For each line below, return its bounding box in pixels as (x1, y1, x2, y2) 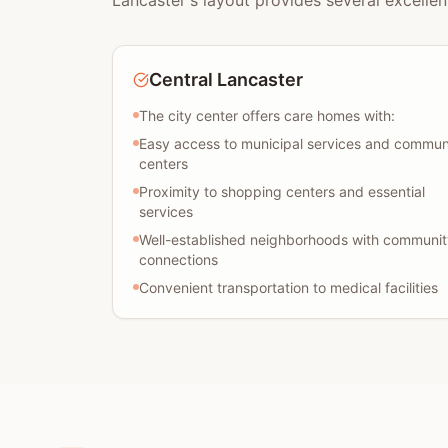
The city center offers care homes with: (139, 107, 395, 124)
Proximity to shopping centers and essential (139, 183, 425, 200)
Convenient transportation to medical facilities (139, 279, 438, 296)
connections (139, 251, 218, 268)
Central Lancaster (149, 69, 303, 90)
